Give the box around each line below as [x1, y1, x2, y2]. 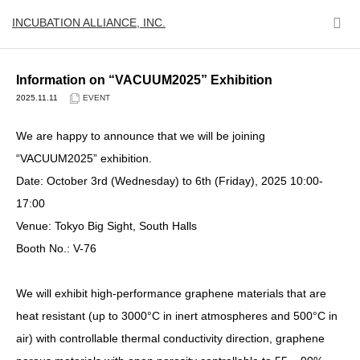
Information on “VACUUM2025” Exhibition [16, 73, 272, 87]
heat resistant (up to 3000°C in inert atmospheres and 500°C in [16, 309, 337, 322]
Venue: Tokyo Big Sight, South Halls [16, 219, 197, 232]
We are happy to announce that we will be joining [16, 129, 265, 142]
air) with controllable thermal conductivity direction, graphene [16, 332, 325, 345]
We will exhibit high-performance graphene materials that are [16, 287, 326, 300]
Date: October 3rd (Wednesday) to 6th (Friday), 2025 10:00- [16, 174, 323, 187]
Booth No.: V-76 [16, 242, 96, 255]
